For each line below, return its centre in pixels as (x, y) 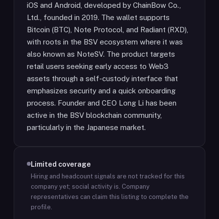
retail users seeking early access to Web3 (98, 66)
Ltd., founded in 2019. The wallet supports (98, 17)
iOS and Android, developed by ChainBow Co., (104, 5)
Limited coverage (61, 164)
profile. (42, 207)
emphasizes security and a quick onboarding (101, 91)
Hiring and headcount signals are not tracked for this (108, 176)
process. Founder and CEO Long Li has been (102, 103)
